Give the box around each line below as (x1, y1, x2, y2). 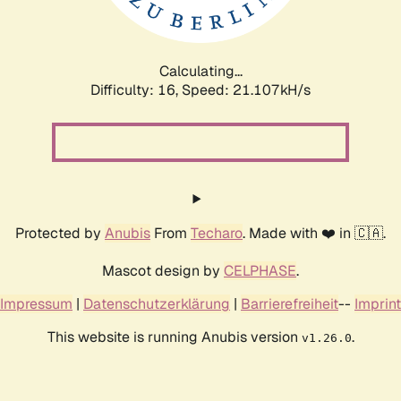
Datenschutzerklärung (83, 294, 230, 313)
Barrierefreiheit (241, 294, 338, 313)
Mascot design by (102, 260, 224, 280)
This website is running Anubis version (47, 327, 302, 346)
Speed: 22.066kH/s (182, 80, 311, 99)
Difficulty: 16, (90, 80, 182, 99)
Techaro (191, 223, 243, 243)
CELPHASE (224, 260, 296, 280)
